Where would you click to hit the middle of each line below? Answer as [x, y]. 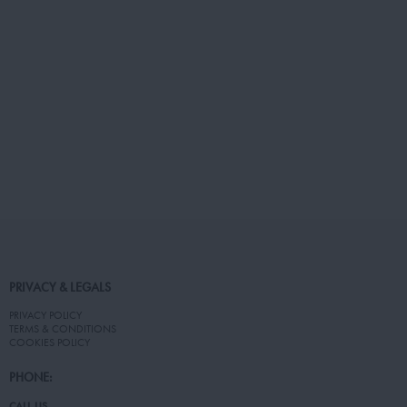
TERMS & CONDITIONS [63, 328]
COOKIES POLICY [50, 342]
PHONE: [31, 378]
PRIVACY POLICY [45, 315]
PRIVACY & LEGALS [60, 288]
